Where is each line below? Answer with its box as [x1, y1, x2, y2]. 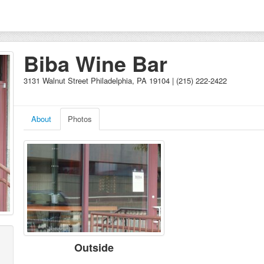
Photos [68, 113, 92, 124]
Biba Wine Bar [24, 48, 167, 78]
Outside [74, 240, 114, 255]
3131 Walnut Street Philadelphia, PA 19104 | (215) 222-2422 [24, 75, 227, 86]
